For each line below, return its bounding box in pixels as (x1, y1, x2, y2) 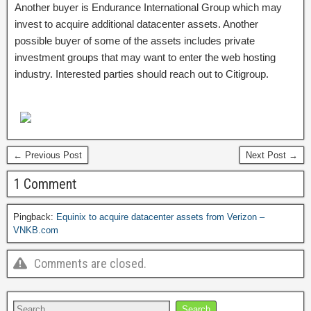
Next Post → (246, 150, 298, 160)
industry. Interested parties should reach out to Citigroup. (15, 68, 269, 80)
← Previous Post (13, 150, 82, 160)
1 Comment (13, 176, 76, 192)
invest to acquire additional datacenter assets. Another (15, 18, 258, 30)
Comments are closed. (34, 256, 146, 271)
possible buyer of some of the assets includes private (15, 35, 255, 47)
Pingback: (13, 212, 56, 222)
